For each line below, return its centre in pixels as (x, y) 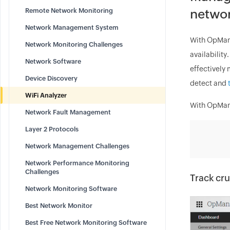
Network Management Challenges (77, 146)
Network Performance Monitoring (77, 163)
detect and (209, 83)
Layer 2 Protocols (52, 129)
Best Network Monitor (59, 206)
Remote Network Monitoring (69, 11)
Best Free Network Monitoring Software (86, 223)
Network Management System (72, 27)
